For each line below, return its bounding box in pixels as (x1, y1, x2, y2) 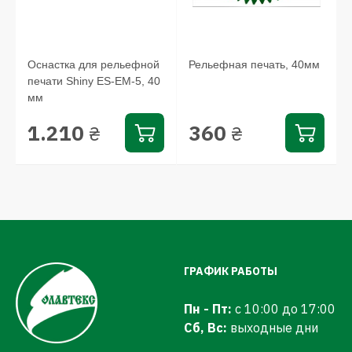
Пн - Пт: (184, 301, 232, 317)
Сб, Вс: (184, 320, 227, 335)
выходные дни (227, 320, 318, 335)
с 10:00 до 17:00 (232, 301, 335, 317)
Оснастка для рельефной (27, 58, 159, 71)
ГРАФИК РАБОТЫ (184, 264, 277, 278)
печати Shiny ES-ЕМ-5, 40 (27, 75, 160, 87)
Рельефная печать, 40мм (188, 58, 320, 71)
